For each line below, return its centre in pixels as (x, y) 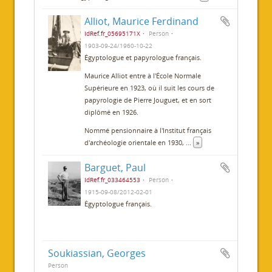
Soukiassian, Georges (97, 253)
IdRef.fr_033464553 (113, 180)
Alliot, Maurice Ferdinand (142, 22)
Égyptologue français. (118, 204)
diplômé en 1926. (112, 112)
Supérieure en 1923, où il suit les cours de (150, 88)
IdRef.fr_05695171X (113, 34)
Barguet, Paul (115, 168)
